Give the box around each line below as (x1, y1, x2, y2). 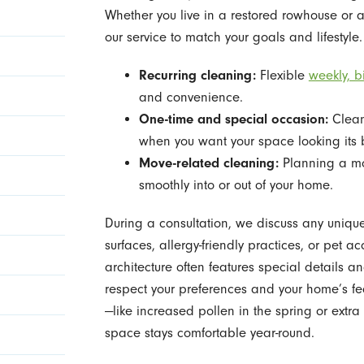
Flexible (255, 67, 309, 84)
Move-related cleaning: (138, 155, 279, 171)
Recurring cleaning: (138, 67, 256, 84)
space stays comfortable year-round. (104, 325, 314, 341)
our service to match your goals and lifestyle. (104, 28, 362, 45)
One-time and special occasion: (138, 111, 328, 128)
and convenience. (138, 89, 243, 106)
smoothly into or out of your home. (138, 177, 333, 193)
